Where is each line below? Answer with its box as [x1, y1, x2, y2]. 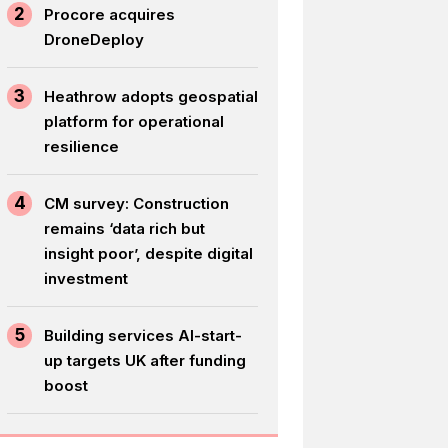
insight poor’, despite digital [44, 243, 254, 263]
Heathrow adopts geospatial [44, 86, 259, 106]
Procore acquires [44, 4, 176, 24]
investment [44, 268, 129, 288]
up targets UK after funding [44, 350, 247, 370]
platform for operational [44, 111, 225, 131]
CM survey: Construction [44, 193, 230, 213]
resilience [44, 136, 120, 156]
